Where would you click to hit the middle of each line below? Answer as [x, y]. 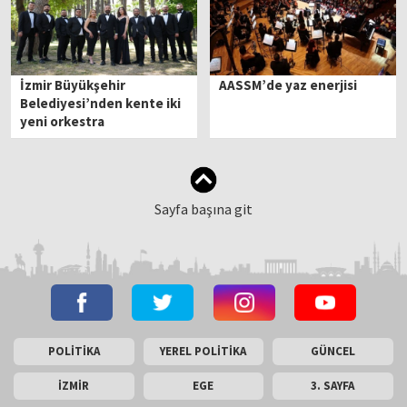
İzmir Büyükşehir [73, 85]
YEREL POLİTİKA [203, 352]
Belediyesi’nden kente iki [101, 104]
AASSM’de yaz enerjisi [288, 85]
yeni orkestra [63, 122]
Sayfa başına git [203, 209]
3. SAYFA [333, 386]
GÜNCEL [333, 352]
